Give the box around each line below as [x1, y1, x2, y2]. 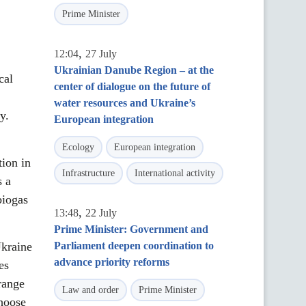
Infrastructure [62, 168, 115, 178]
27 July [85, 48, 117, 59]
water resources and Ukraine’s [54, 97, 195, 109]
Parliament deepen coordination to [54, 240, 214, 251]
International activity [135, 168, 215, 178]
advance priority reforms [54, 256, 169, 268]
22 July [85, 207, 117, 219]
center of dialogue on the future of [54, 81, 210, 92]
